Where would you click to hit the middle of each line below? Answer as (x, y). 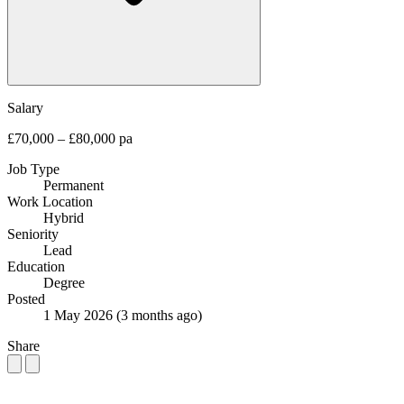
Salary (25, 107)
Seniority (33, 234)
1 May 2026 (80, 315)
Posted (26, 298)
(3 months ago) (159, 315)
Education (36, 266)
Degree (64, 282)
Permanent (73, 185)
